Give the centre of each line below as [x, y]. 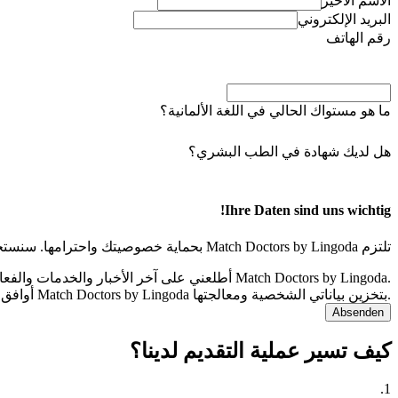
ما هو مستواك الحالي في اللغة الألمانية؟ [275, 111]
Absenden [358, 312]
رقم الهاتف [358, 38]
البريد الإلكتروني [344, 19]
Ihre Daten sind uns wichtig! [308, 211]
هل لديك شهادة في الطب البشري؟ [290, 151]
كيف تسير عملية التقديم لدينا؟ [260, 351]
